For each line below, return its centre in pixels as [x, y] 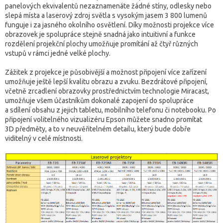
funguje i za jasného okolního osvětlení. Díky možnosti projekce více [110, 25]
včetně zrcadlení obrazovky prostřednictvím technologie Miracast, [107, 91]
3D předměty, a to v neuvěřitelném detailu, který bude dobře [98, 129]
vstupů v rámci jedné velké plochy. [58, 53]
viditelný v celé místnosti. [44, 138]
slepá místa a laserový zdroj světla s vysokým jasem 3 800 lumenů [106, 15]
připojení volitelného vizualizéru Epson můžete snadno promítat [104, 119]
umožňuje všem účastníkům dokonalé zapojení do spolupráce [99, 100]
